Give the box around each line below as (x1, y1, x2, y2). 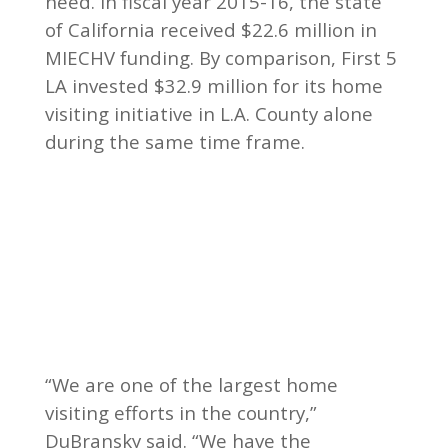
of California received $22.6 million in (44, 16, 377, 42)
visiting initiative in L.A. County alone (44, 100, 373, 126)
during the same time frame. (44, 128, 305, 154)
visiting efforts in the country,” (44, 399, 317, 425)
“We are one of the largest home (44, 371, 338, 397)
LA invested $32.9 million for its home (44, 72, 383, 98)
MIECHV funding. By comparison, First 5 (44, 44, 397, 70)
